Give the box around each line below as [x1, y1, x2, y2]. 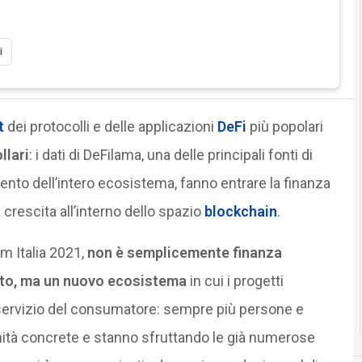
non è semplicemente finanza [86, 243, 282, 261]
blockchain [204, 202, 277, 220]
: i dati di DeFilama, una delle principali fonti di [28, 145, 313, 163]
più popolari [249, 117, 323, 135]
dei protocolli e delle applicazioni [6, 117, 217, 135]
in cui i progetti [186, 271, 284, 289]
